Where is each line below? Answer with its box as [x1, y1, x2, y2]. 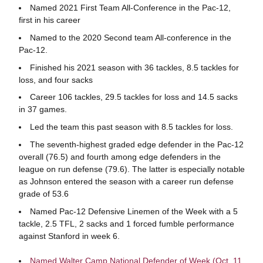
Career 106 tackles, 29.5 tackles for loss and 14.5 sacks [29, 92, 238, 102]
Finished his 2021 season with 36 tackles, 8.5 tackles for [29, 62, 239, 72]
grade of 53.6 [18, 188, 69, 198]
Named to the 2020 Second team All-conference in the [29, 32, 231, 42]
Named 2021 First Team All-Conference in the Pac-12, [29, 3, 231, 12]
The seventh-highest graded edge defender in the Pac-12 [29, 139, 244, 149]
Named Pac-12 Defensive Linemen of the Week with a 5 [29, 206, 238, 216]
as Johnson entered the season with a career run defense [18, 176, 234, 186]
